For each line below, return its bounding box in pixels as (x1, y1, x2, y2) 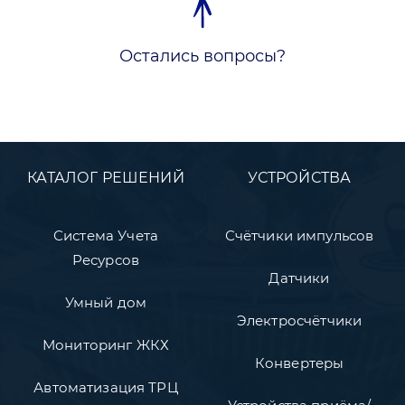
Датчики (268, 268, 330, 287)
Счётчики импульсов (224, 226, 374, 244)
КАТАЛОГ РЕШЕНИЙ (27, 168, 184, 186)
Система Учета (53, 226, 158, 244)
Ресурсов (71, 250, 140, 268)
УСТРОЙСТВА (247, 168, 352, 186)
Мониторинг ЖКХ (42, 335, 170, 353)
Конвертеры (254, 353, 344, 372)
